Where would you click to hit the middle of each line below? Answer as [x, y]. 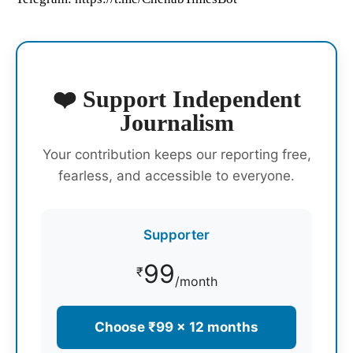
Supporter [176, 234]
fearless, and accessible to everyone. [176, 175]
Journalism [176, 122]
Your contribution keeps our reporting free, [176, 154]
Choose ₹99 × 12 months [176, 327]
